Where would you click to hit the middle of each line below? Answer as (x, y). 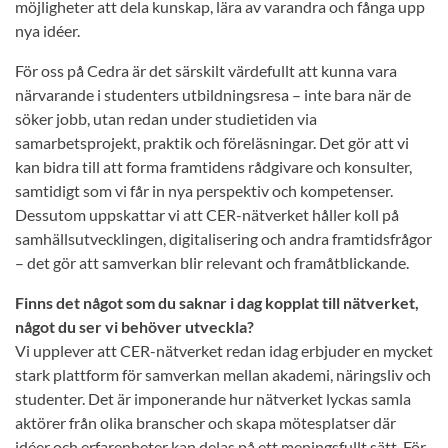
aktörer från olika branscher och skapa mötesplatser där (205, 423)
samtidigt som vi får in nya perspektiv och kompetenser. (204, 191)
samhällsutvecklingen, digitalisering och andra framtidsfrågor (223, 239)
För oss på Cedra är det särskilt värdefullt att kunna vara (206, 71)
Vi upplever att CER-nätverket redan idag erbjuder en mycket (224, 351)
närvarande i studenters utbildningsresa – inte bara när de (213, 95)
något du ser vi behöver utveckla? (134, 327)
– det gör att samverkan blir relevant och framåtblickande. (212, 263)
